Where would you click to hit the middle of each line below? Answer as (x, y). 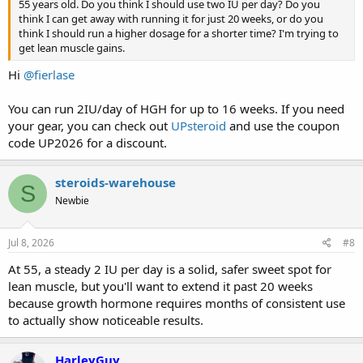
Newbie (72, 201)
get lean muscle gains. (72, 47)
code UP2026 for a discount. (88, 143)
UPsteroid (199, 126)
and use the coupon (283, 126)
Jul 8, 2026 (31, 242)
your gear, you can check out (90, 126)
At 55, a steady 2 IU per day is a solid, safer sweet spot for (170, 269)
